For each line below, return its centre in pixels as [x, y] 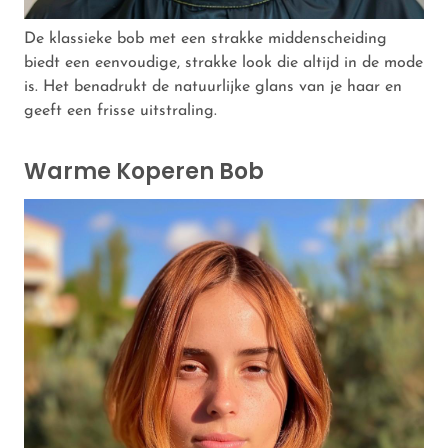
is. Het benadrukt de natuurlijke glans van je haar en [213, 86]
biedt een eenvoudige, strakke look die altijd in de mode [223, 62]
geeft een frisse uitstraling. [120, 110]
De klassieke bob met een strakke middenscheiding [205, 38]
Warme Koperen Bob [144, 171]
